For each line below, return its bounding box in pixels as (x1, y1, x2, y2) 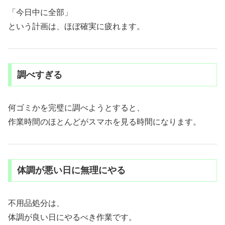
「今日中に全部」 (8, 8, 72, 17)
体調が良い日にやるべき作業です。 (8, 213, 137, 222)
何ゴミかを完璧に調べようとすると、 (8, 103, 145, 113)
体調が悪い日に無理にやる (17, 165, 126, 176)
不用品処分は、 (8, 199, 64, 208)
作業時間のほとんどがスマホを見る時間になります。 (8, 118, 201, 127)
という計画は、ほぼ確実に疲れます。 (8, 22, 145, 31)
